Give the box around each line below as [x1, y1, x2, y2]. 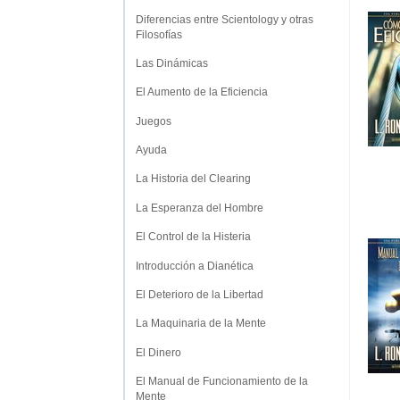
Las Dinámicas [136, 56, 208, 70]
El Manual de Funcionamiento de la [136, 375, 308, 388]
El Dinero [136, 346, 181, 359]
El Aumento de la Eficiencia [136, 86, 268, 99]
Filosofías [136, 28, 182, 41]
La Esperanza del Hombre [136, 201, 263, 214]
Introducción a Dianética [136, 259, 254, 272]
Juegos [136, 114, 171, 128]
